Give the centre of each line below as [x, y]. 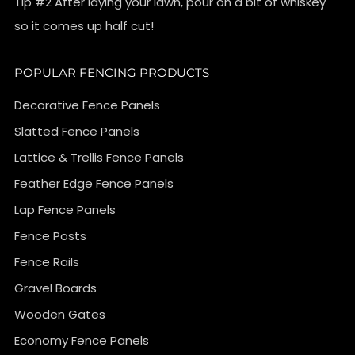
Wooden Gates [60, 315]
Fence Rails [47, 262]
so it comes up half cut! [84, 26]
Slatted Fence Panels [77, 132]
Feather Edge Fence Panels [94, 184]
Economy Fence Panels [82, 341]
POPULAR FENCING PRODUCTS [112, 73]
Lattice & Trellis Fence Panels [99, 158]
